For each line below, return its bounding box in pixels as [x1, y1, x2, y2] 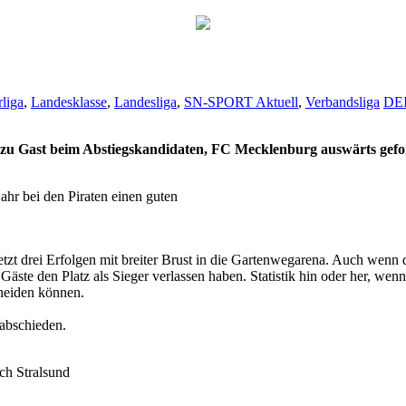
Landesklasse [31, 93, 107, 110]
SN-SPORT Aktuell [184, 93, 298, 110]
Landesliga [114, 93, 177, 110]
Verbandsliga [305, 93, 380, 110]
